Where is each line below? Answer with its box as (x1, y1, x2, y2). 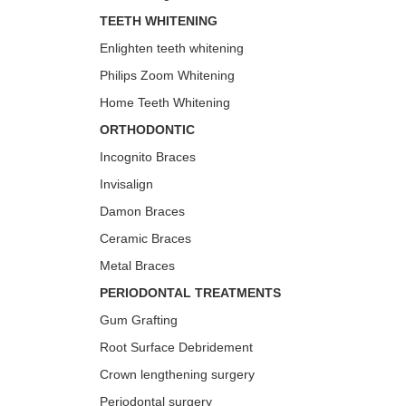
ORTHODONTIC (100, 122, 195, 137)
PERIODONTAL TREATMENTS (100, 285, 281, 300)
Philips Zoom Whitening (100, 68, 235, 82)
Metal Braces (100, 258, 175, 273)
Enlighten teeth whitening (100, 41, 244, 55)
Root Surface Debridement (100, 340, 253, 354)
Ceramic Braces (100, 231, 191, 246)
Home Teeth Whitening (100, 95, 230, 110)
